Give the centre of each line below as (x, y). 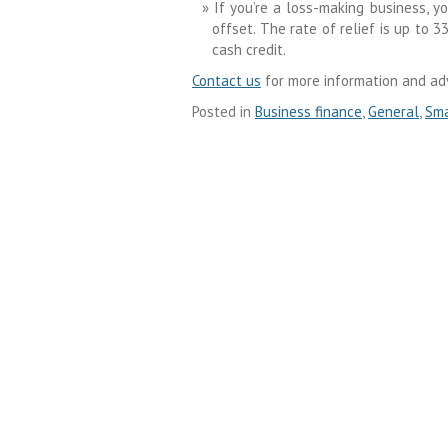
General (393, 112)
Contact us (226, 81)
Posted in (223, 112)
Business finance (308, 112)
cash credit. (249, 50)
